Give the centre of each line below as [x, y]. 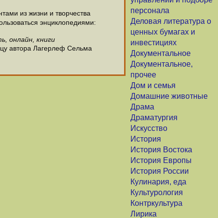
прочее [143, 75]
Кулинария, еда [158, 182]
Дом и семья [153, 85]
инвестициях [154, 43]
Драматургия [154, 118]
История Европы [161, 160]
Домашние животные [169, 96]
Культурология [157, 192]
